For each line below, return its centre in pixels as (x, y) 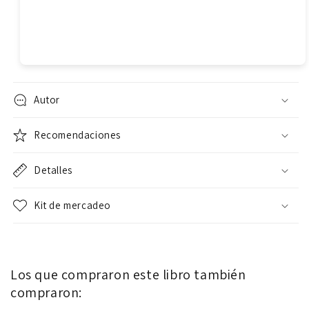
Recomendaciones (77, 135)
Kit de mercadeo (72, 206)
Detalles (53, 170)
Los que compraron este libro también (128, 275)
